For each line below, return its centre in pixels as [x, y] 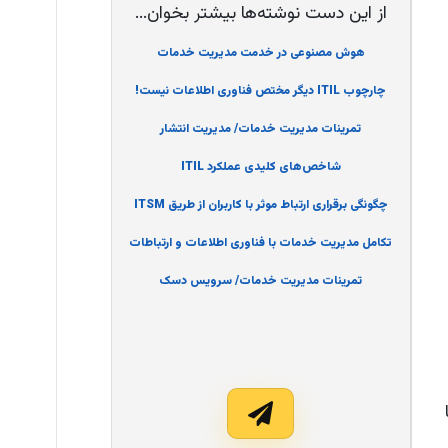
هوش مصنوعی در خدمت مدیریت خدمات [260, 53]
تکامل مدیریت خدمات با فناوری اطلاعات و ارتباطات [261, 243]
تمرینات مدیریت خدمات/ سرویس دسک [261, 281]
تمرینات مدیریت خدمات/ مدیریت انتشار [261, 129]
